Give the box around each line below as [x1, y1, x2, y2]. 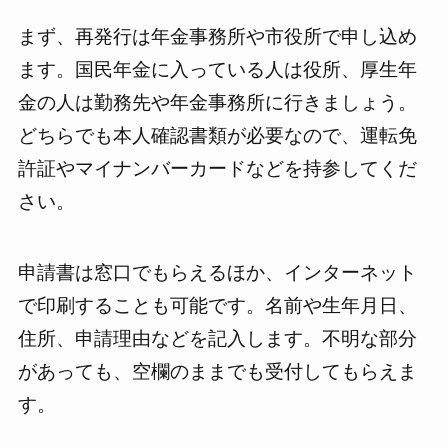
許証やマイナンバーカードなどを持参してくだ [17, 158, 417, 180]
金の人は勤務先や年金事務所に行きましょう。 [17, 92, 417, 114]
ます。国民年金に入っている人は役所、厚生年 [17, 59, 417, 81]
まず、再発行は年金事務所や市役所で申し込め [17, 26, 417, 48]
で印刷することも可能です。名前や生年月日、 [17, 294, 417, 316]
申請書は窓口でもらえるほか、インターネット [17, 261, 417, 283]
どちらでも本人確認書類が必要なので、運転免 [17, 125, 417, 147]
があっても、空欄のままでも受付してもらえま [17, 360, 417, 382]
